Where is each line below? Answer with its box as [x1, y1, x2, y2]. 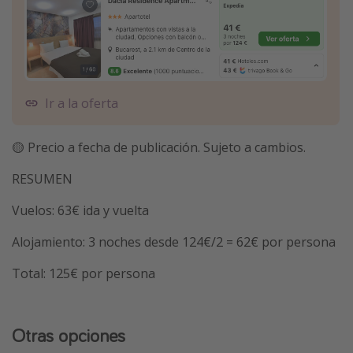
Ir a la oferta [45, 94, 118, 112]
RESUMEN [12, 169, 72, 188]
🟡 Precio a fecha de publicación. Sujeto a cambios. [12, 138, 306, 156]
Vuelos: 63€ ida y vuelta [12, 201, 149, 219]
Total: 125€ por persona [12, 264, 155, 282]
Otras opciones [12, 322, 125, 347]
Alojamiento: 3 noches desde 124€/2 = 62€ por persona [12, 232, 336, 251]
